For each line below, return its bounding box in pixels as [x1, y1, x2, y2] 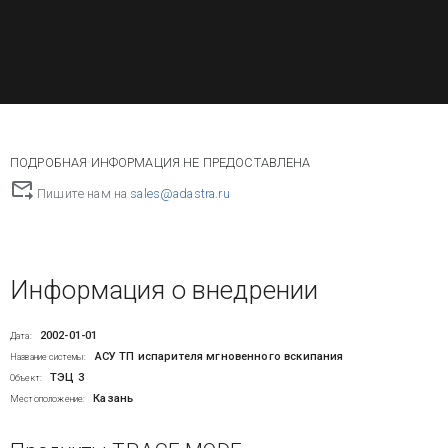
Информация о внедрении [10, 275, 319, 305]
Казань [93, 392, 134, 405]
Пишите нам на [34, 186, 131, 201]
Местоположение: [10, 394, 86, 404]
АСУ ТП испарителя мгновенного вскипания [94, 350, 344, 363]
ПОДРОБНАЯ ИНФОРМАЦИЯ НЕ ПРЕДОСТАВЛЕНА [10, 155, 311, 170]
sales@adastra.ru [130, 186, 230, 201]
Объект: [10, 373, 43, 383]
